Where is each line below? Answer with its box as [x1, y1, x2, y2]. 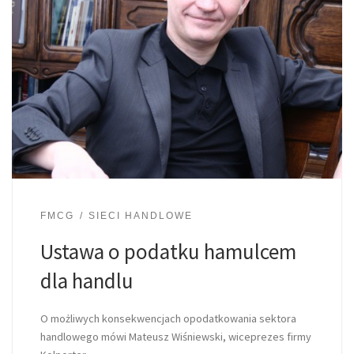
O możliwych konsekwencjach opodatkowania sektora [40, 311, 296, 326]
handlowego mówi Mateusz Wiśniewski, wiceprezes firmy [40, 329, 311, 344]
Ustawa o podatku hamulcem [40, 237, 296, 265]
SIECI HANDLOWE [88, 210, 193, 222]
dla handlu [40, 266, 134, 294]
